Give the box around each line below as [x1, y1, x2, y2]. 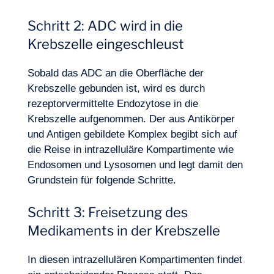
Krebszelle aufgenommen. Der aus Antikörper [27, 113, 235, 125]
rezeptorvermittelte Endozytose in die [27, 98, 198, 109]
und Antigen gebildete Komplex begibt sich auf [27, 128, 237, 140]
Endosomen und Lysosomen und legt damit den [27, 159, 243, 171]
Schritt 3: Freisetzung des [27, 204, 188, 220]
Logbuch [23, 62, 57, 73]
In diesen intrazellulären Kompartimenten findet [27, 254, 242, 265]
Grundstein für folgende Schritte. [27, 174, 176, 186]
